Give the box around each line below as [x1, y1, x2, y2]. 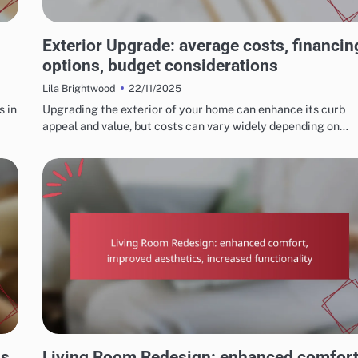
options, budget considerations [42, 55, 278, 76]
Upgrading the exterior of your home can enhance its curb [42, 102, 345, 117]
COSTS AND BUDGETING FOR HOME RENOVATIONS [49, 25, 247, 34]
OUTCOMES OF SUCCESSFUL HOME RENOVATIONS [49, 336, 249, 346]
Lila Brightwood [42, 82, 116, 95]
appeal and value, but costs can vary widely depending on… [42, 119, 348, 133]
